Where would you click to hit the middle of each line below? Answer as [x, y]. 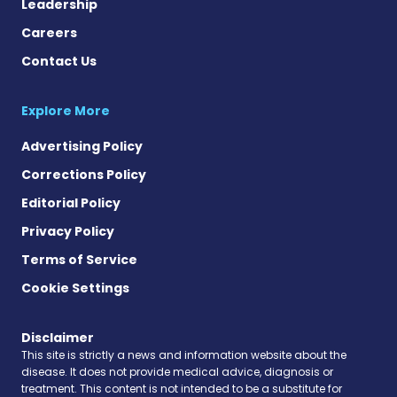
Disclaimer [58, 337]
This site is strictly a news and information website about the [184, 354]
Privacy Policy [68, 231]
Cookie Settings [75, 288]
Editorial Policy [71, 202]
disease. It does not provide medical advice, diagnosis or [177, 371]
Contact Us [59, 61]
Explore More [66, 110]
